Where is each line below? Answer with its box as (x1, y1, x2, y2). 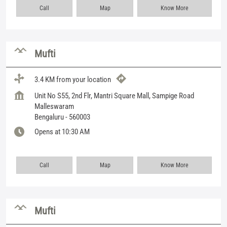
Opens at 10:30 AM (34, 127, 90, 136)
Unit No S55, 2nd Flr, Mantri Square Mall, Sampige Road (34, 91, 194, 100)
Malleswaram (34, 101, 74, 111)
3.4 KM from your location (34, 75, 111, 85)
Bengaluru (34, 112, 64, 122)
